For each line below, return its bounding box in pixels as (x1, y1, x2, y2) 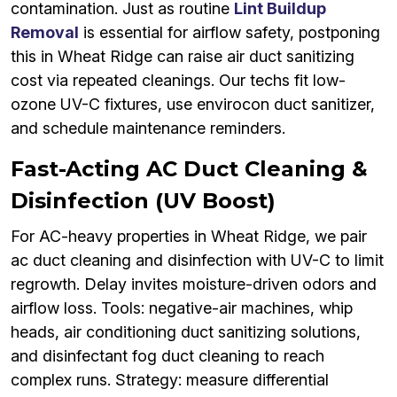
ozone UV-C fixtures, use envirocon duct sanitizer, (11, 95, 375, 114)
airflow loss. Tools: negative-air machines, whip (11, 299, 353, 318)
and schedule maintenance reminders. (11, 119, 285, 138)
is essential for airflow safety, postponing (79, 23, 380, 43)
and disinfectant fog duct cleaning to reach (11, 346, 324, 366)
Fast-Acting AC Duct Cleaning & (11, 156, 368, 183)
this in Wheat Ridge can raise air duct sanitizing (11, 47, 354, 66)
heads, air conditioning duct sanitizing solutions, (11, 323, 361, 342)
